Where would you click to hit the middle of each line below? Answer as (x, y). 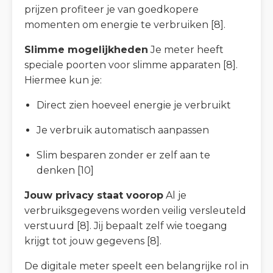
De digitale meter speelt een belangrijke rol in (136, 266)
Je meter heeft (186, 49)
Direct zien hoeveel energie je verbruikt (134, 105)
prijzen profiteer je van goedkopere (112, 9)
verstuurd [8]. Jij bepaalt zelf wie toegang (126, 225)
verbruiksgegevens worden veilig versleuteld (135, 210)
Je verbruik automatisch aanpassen (123, 130)
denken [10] (65, 170)
